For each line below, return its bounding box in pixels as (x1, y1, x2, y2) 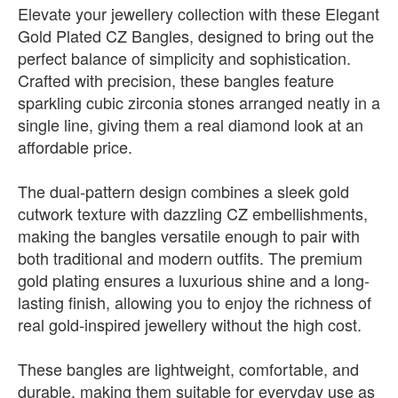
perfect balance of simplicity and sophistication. (18, 46, 351, 69)
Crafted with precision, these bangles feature (18, 68, 334, 92)
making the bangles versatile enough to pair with (18, 224, 360, 247)
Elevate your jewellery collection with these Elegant (18, 2, 379, 25)
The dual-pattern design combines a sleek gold (18, 179, 349, 203)
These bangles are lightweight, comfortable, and (18, 357, 359, 380)
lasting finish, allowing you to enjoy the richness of (18, 291, 371, 314)
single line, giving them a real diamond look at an (18, 113, 363, 136)
